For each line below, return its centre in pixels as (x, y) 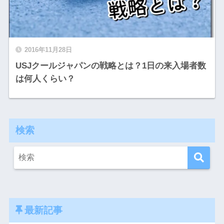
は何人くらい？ (45, 79)
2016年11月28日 (48, 50)
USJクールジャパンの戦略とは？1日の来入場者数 (110, 66)
